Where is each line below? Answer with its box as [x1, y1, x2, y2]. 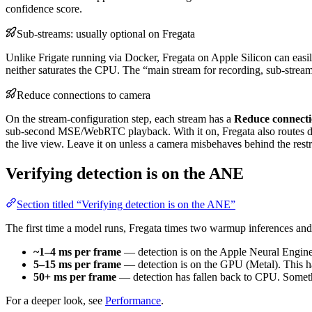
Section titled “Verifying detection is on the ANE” [17, 198, 235, 211]
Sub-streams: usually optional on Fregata [17, 28, 195, 40]
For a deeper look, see [6, 295, 105, 307]
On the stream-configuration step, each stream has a [6, 113, 234, 125]
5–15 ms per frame [33, 258, 121, 271]
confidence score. [6, 3, 82, 15]
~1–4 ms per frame [33, 246, 121, 258]
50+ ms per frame [33, 271, 116, 283]
